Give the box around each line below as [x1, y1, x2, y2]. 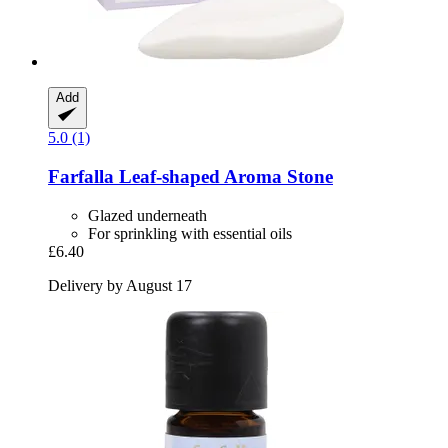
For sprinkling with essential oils [88, 224, 292, 242]
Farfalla [48, 165, 114, 187]
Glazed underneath [88, 206, 207, 224]
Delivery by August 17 [48, 276, 192, 294]
